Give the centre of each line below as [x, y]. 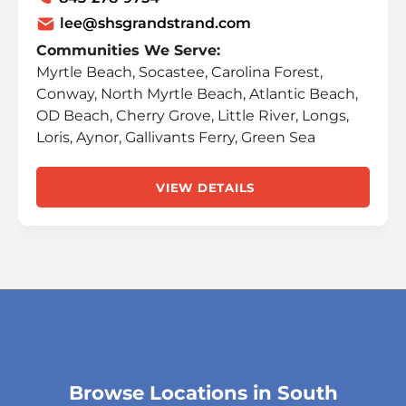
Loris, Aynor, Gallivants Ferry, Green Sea [176, 137]
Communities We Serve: [128, 50]
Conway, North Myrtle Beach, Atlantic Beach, [197, 94]
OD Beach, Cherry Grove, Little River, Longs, [193, 116]
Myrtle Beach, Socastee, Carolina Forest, [179, 72]
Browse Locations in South [203, 392]
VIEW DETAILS [205, 187]
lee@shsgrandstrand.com [155, 23]
